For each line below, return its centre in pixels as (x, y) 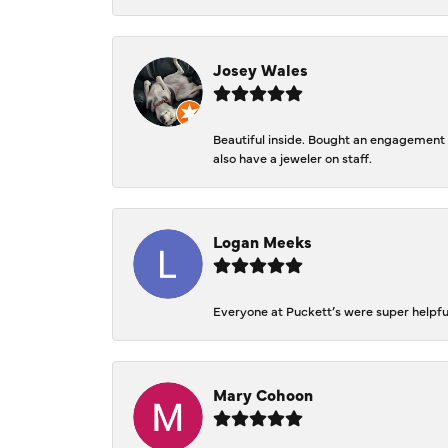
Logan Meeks (262, 240)
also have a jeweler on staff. (292, 157)
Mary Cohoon (263, 393)
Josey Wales (260, 68)
